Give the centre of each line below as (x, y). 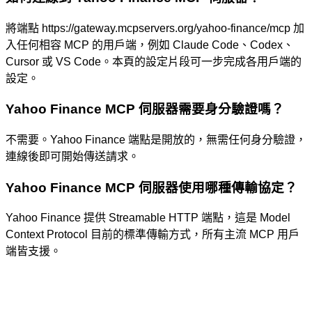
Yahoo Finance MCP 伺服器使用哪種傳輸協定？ (151, 187)
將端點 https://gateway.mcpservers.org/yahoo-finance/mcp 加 (155, 28)
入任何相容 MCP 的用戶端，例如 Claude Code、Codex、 (150, 45)
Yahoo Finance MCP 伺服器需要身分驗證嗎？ (145, 109)
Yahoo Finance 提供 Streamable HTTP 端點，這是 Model (148, 218)
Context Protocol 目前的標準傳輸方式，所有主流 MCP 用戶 (153, 235)
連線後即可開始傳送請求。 (72, 157)
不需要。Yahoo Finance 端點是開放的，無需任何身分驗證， (156, 140)
